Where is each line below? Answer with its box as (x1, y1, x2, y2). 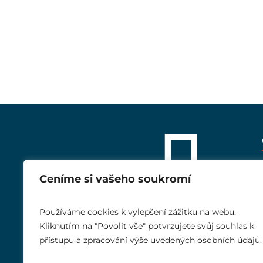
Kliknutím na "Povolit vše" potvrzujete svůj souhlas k (39, 221, 254, 231)
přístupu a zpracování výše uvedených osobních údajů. (39, 235, 262, 245)
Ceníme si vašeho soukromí (39, 173, 191, 186)
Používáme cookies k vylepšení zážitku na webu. (39, 207, 236, 217)
